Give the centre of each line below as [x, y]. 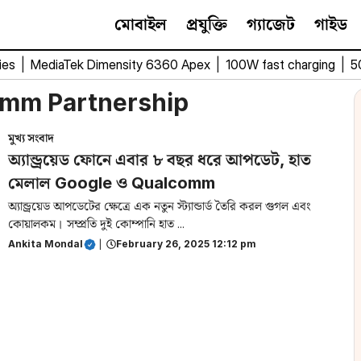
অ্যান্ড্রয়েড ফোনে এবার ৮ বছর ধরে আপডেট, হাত [160, 160]
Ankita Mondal [46, 244]
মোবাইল [141, 24]
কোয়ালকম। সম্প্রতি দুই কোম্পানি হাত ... [96, 224]
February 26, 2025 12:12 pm [186, 244]
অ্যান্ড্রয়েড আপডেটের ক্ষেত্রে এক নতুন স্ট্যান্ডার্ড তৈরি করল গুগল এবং [160, 206]
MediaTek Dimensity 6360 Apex [122, 64]
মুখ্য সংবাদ [31, 137]
